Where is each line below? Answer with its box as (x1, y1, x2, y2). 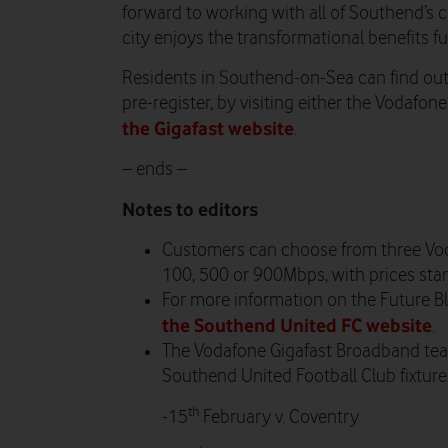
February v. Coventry (199, 407, 359, 429)
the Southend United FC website (162, 314, 432, 337)
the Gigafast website (122, 117, 294, 140)
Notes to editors (122, 198, 258, 221)
